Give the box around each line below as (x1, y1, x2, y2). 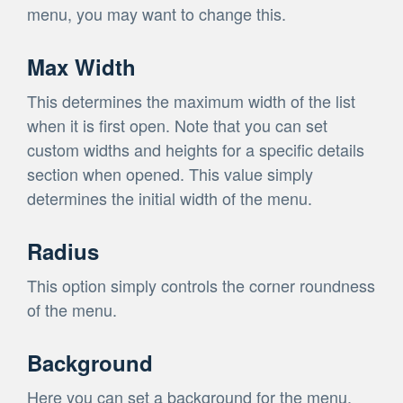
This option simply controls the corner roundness (27, 273, 375, 297)
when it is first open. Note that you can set (27, 112, 327, 137)
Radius (27, 235, 99, 266)
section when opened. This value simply (27, 161, 313, 185)
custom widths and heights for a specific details (27, 137, 364, 161)
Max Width (27, 50, 136, 82)
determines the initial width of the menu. (27, 185, 312, 210)
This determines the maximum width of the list (27, 88, 355, 112)
